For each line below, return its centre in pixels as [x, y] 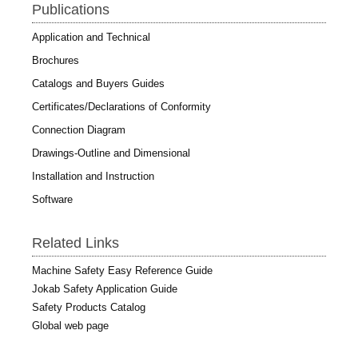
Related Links [76, 243]
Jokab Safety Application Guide [105, 288]
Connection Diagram [79, 129]
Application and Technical [91, 37]
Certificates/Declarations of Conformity [121, 106]
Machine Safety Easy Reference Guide [122, 270]
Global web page [70, 325]
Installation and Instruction [93, 176]
